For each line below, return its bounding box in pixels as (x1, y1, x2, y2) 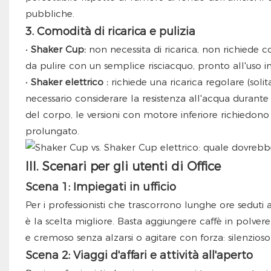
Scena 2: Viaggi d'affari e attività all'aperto (25, 249, 253, 263)
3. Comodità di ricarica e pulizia (25, 25, 195, 39)
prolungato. (25, 125, 79, 137)
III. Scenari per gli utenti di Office (25, 159, 221, 174)
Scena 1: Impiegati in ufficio (25, 180, 176, 194)
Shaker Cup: (30, 44, 86, 56)
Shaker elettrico (30, 76, 103, 88)
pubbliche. (25, 8, 74, 20)
